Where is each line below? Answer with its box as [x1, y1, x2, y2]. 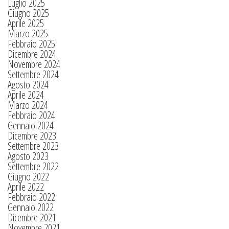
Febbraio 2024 [8, 108, 55, 122]
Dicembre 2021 [8, 211, 56, 224]
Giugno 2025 [8, 6, 49, 20]
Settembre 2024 [8, 67, 59, 81]
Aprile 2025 [8, 16, 44, 30]
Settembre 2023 [8, 139, 59, 153]
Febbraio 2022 [8, 190, 55, 204]
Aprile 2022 [8, 180, 44, 194]
